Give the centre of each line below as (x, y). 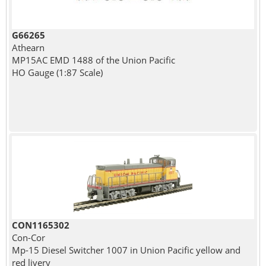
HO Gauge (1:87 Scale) (57, 72)
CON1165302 (40, 225)
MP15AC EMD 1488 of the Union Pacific (93, 60)
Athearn (28, 47)
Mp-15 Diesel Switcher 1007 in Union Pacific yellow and (126, 250)
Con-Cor (28, 237)
